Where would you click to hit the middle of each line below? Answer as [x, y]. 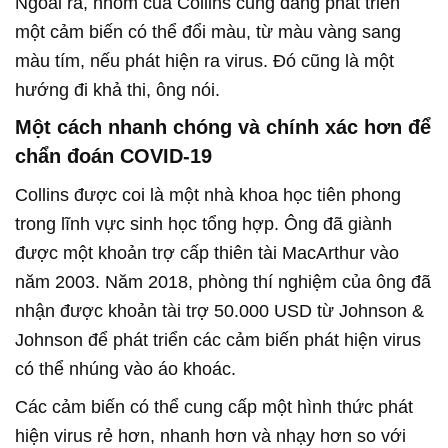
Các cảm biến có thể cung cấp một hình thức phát [214, 407]
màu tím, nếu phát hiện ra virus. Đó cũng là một [204, 61]
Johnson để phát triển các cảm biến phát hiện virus [218, 340]
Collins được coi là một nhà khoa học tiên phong [208, 195]
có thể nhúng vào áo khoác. [125, 369]
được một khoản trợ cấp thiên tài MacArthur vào [207, 253]
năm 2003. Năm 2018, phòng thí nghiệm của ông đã [223, 282]
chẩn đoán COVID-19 [113, 156]
